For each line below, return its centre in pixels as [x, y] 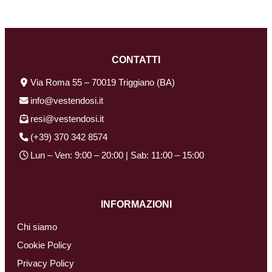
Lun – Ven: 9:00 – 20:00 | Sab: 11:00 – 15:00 [117, 155]
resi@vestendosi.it [67, 119]
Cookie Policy [44, 245]
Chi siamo [37, 227]
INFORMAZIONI [136, 204]
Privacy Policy [46, 263]
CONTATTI [136, 59]
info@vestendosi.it [67, 100]
